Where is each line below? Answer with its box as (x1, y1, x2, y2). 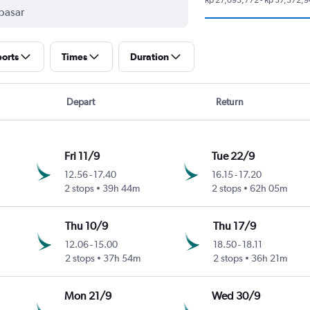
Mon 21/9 (64, 289, 112, 302)
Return (216, 95, 244, 107)
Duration (129, 51, 169, 62)
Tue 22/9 (212, 149, 255, 163)
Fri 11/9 (64, 149, 100, 163)
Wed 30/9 (212, 289, 261, 302)
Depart (66, 95, 95, 107)
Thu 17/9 (213, 219, 257, 232)
